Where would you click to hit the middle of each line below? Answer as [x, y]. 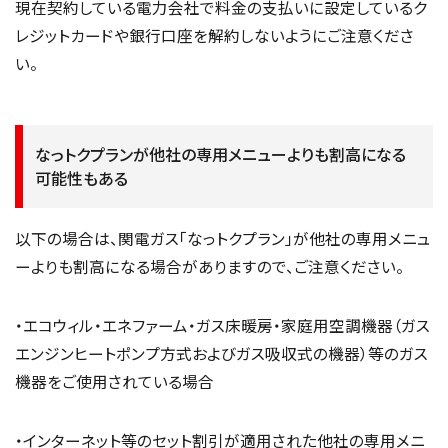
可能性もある [81, 178]
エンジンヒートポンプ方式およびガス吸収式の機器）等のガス [221, 353]
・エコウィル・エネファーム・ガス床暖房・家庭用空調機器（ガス [222, 325]
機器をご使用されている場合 [114, 381]
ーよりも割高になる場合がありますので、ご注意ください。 [209, 265]
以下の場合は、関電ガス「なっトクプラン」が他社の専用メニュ [223, 237]
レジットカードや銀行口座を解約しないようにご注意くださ [214, 34]
